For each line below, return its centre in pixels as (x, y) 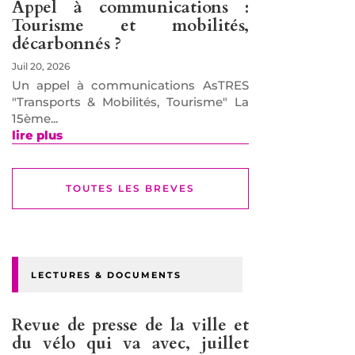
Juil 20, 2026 (40, 67)
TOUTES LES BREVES (130, 189)
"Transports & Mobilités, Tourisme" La (130, 102)
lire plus (37, 136)
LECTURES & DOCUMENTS (106, 275)
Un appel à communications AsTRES (130, 86)
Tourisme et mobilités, (130, 26)
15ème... (34, 119)
